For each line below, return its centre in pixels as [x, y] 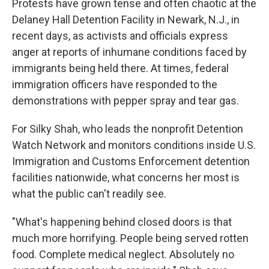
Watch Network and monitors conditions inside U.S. [134, 145]
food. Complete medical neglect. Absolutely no [123, 254]
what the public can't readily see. [89, 194]
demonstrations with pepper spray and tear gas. [125, 101]
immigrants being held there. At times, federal [120, 68]
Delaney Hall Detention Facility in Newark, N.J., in [126, 20]
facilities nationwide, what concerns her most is [126, 177]
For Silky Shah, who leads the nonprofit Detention [128, 129]
